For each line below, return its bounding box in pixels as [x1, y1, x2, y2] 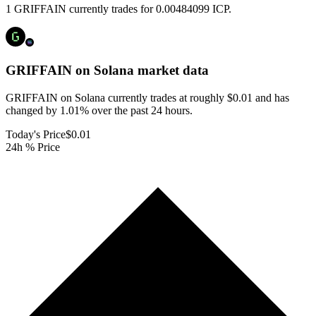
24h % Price [6, 140, 60, 153]
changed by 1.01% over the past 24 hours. [6, 104, 193, 116]
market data [134, 63, 209, 78]
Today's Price [6, 128, 66, 140]
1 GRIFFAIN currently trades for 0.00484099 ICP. [6, 3, 231, 16]
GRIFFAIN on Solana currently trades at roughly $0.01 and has [6, 91, 289, 104]
